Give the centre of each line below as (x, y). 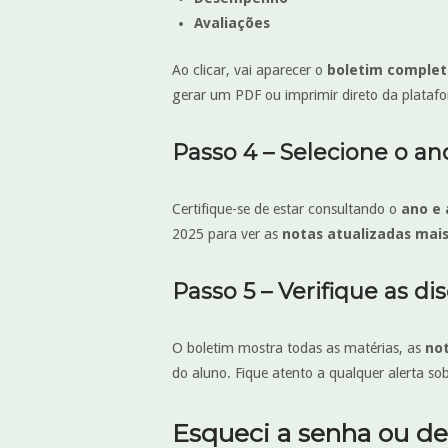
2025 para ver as (227, 233)
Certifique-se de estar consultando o (286, 208)
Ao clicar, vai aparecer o (249, 69)
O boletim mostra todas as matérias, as (298, 347)
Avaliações (231, 22)
